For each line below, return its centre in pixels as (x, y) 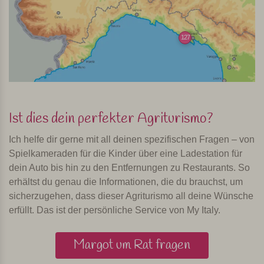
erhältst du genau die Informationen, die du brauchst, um (126, 181)
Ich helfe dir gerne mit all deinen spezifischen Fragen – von (132, 139)
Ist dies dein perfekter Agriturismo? (111, 119)
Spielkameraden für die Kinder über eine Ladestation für (126, 153)
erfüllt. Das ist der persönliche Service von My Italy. (115, 210)
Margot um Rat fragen (132, 245)
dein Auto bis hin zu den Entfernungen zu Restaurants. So (129, 167)
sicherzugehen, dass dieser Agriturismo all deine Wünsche (131, 196)
